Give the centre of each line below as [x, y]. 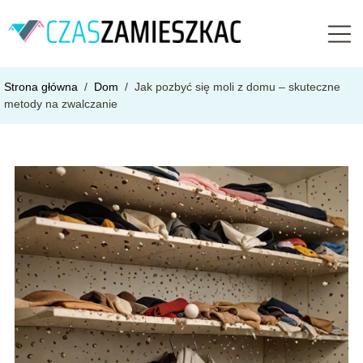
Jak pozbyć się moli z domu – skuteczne [237, 86]
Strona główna [43, 86]
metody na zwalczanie [61, 103]
